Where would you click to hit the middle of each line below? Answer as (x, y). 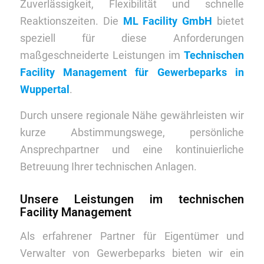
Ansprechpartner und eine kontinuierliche (132, 150)
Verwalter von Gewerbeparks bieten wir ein (132, 253)
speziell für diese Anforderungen (132, 38)
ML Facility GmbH (168, 21)
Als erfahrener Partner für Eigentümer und (132, 236)
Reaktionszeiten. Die (71, 21)
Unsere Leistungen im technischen (132, 199)
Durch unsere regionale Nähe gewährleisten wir (132, 115)
